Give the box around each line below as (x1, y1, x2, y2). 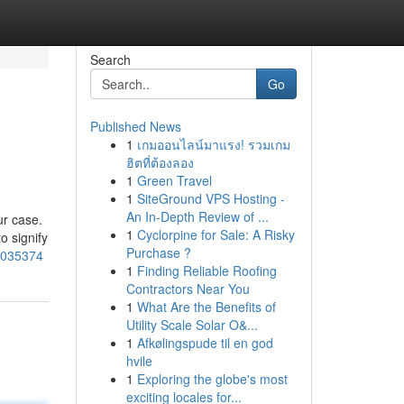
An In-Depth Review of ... (125, 207, 269, 225)
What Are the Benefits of (136, 298, 276, 316)
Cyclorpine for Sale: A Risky (136, 225, 295, 243)
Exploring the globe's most (136, 370, 288, 388)
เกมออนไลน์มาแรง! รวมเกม (136, 135, 290, 153)
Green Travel (136, 171, 212, 189)
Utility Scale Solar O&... (125, 316, 258, 334)
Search (89, 50, 131, 69)
